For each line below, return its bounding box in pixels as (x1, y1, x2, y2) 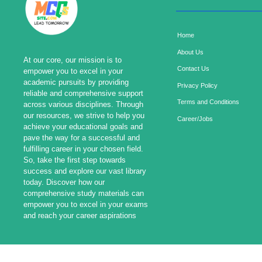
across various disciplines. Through (23, 99, 143, 109)
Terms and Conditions (177, 98, 239, 106)
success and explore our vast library (23, 166, 146, 175)
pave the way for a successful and (23, 133, 140, 142)
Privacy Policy (177, 81, 218, 89)
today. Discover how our (23, 177, 105, 187)
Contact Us (177, 65, 209, 73)
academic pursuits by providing (23, 77, 129, 87)
